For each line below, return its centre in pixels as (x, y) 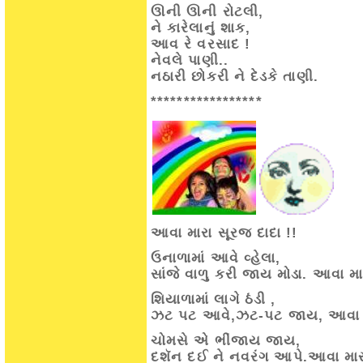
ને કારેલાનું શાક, (201, 28)
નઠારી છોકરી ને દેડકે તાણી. (235, 77)
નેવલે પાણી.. (190, 60)
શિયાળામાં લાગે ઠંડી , (214, 299)
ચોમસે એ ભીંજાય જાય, (226, 341)
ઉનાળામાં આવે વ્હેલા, (216, 258)
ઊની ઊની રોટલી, (207, 12)
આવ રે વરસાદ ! (201, 44)
